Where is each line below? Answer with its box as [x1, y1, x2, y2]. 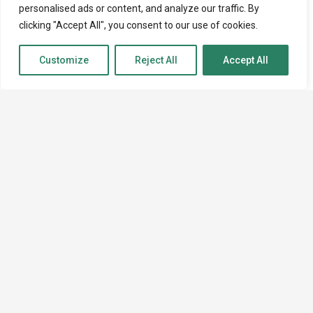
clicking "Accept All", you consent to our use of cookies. [19, 20, 258, 31]
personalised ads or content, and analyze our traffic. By [19, 3, 259, 14]
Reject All [134, 54, 177, 66]
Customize [38, 54, 89, 66]
